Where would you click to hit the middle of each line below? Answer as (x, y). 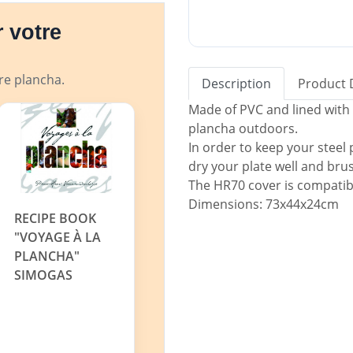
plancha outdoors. (245, 128)
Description (236, 83)
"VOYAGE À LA (58, 238)
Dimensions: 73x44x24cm (264, 204)
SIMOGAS (44, 275)
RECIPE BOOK (56, 219)
